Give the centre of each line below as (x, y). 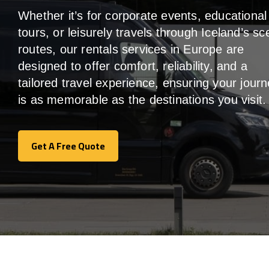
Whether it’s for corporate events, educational (143, 16)
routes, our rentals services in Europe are (131, 50)
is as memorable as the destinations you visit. (142, 100)
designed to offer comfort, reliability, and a (133, 66)
